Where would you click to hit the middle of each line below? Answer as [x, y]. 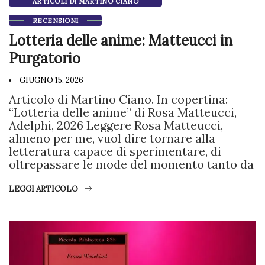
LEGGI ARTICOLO [43, 189]
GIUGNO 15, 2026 [51, 80]
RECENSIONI [56, 21]
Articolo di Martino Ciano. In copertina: [118, 99]
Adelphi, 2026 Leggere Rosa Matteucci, [116, 125]
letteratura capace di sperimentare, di [115, 151]
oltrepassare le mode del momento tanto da [131, 164]
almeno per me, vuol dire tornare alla [112, 138]
